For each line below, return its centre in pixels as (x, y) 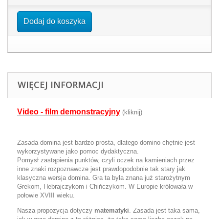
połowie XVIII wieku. (46, 195)
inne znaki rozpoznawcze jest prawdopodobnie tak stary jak (101, 169)
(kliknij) (131, 112)
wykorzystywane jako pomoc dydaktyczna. (78, 151)
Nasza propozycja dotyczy (56, 210)
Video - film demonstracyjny (69, 112)
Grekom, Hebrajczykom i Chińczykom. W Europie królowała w (105, 186)
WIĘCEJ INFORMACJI (61, 85)
